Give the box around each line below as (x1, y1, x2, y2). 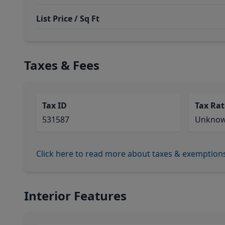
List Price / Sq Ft (36, 13, 99, 24)
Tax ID (42, 100, 67, 111)
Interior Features (24, 187, 127, 204)
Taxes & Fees (24, 57, 99, 73)
